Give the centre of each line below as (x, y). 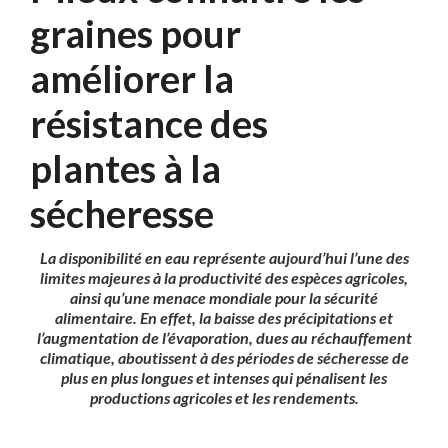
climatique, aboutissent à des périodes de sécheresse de (224, 358)
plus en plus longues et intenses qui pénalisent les (224, 378)
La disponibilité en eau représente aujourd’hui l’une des (224, 258)
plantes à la (125, 168)
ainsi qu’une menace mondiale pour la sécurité (224, 298)
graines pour (135, 33)
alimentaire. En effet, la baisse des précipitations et (224, 318)
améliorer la (132, 78)
